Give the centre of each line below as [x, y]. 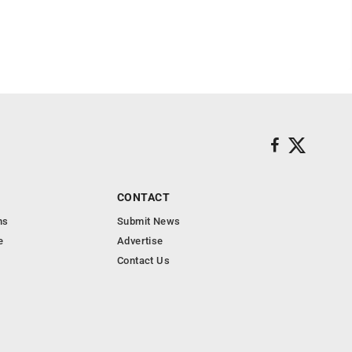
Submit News [149, 221]
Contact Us [143, 260]
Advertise [140, 241]
